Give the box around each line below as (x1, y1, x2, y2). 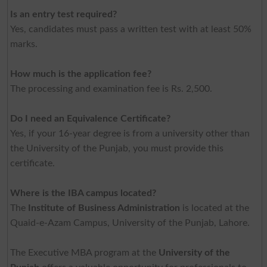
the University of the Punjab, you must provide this (10, 144, 223, 154)
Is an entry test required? (10, 10, 117, 20)
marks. (10, 39, 38, 49)
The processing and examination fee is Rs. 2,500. (10, 84, 212, 94)
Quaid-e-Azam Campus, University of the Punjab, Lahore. (10, 218, 250, 228)
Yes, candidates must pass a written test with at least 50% (10, 24, 252, 35)
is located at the (179, 203, 249, 213)
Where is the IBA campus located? (10, 188, 156, 198)
